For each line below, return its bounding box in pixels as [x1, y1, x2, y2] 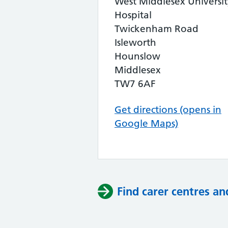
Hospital [115, 9, 152, 21]
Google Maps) [115, 118, 178, 129]
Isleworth [115, 37, 156, 48]
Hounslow [115, 50, 160, 62]
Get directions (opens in [115, 104, 221, 116]
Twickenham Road [115, 23, 198, 35]
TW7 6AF [115, 78, 156, 90]
